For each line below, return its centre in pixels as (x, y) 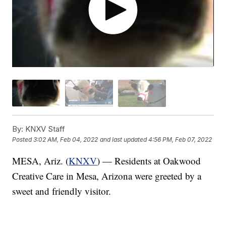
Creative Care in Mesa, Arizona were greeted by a (107, 176)
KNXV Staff (44, 129)
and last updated (124, 139)
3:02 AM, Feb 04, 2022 (66, 139)
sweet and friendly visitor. (62, 191)
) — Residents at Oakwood (149, 160)
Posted (23, 139)
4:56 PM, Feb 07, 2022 (180, 139)
